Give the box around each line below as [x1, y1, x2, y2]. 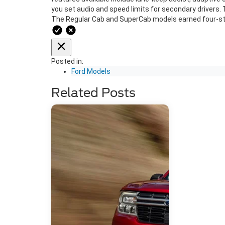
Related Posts [51, 85, 136, 100]
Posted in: [51, 57, 83, 65]
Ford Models [71, 67, 110, 75]
